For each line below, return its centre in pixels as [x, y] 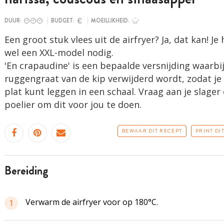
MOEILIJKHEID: [110, 21]
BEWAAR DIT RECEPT [152, 131]
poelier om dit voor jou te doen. [74, 104]
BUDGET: [63, 21]
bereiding [30, 171]
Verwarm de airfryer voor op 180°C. [91, 202]
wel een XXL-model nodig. [60, 52]
